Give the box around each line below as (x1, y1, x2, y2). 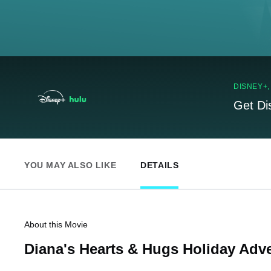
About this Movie (24, 220, 88, 229)
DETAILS (140, 160, 179, 170)
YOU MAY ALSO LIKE (24, 160, 117, 170)
